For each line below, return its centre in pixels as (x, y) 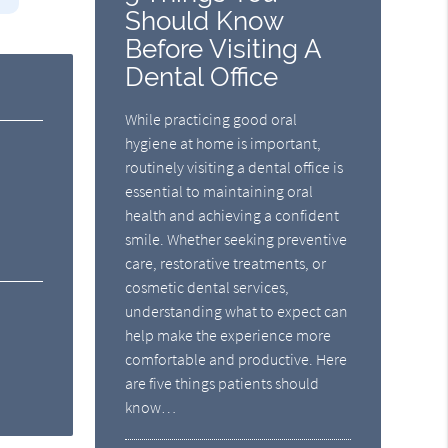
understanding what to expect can (237, 311)
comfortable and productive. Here (236, 359)
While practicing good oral (211, 119)
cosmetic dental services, (207, 287)
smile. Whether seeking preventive (236, 239)
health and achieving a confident (232, 215)
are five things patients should (222, 383)
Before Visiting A (223, 49)
